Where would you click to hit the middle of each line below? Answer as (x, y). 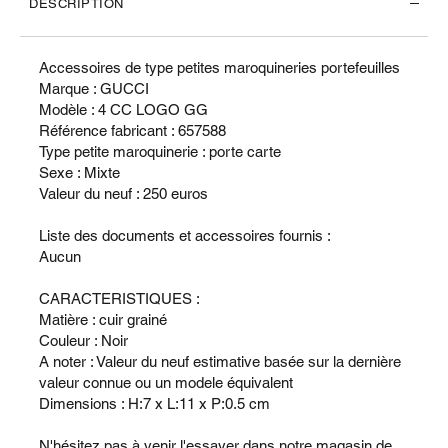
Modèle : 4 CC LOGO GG (123, 109)
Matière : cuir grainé (103, 319)
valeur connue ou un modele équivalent (166, 382)
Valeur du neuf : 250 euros (123, 193)
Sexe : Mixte (79, 172)
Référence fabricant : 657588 (132, 130)
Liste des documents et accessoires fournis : (185, 235)
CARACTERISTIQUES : (119, 298)
